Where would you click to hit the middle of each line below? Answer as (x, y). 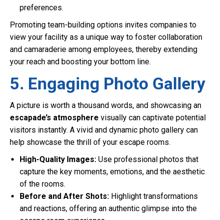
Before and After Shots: (64, 196)
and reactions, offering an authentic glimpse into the (108, 208)
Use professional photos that (147, 159)
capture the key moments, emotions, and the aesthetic (112, 172)
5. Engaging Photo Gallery (108, 83)
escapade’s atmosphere (54, 118)
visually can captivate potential (152, 118)
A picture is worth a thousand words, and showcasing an (106, 105)
